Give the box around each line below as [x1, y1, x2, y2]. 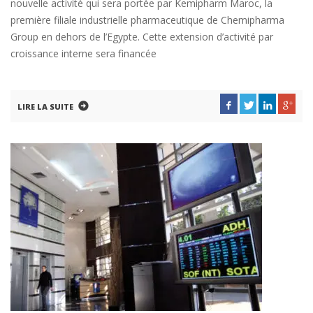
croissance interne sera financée [10, 47, 156, 60]
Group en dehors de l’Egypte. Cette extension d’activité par [10, 30, 273, 43]
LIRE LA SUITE [17, 101, 73, 112]
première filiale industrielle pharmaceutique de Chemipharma [10, 13, 284, 27]
